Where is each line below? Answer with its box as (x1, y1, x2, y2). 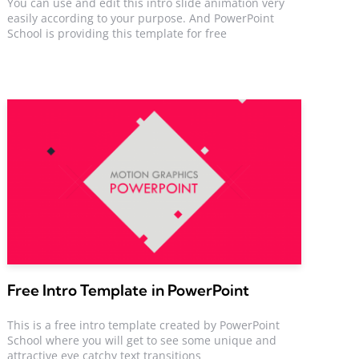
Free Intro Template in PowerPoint (7, 280, 249, 301)
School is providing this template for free (7, 25, 228, 41)
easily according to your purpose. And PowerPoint (7, 10, 275, 26)
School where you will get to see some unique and (7, 332, 277, 348)
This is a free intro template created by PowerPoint (7, 317, 280, 333)
